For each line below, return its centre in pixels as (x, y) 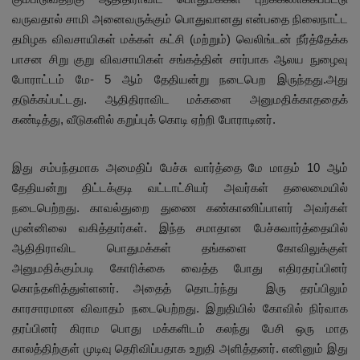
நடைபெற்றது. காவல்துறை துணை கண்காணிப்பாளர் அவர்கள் (180, 207)
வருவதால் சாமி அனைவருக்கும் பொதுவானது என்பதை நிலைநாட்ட (180, 18)
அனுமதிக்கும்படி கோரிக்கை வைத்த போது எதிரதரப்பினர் (180, 268)
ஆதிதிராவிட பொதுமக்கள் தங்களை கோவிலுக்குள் (180, 247)
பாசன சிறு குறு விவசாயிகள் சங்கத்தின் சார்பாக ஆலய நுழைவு (180, 59)
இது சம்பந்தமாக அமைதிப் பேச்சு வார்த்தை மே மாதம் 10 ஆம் (180, 167)
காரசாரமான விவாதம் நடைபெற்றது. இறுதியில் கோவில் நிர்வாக (180, 308)
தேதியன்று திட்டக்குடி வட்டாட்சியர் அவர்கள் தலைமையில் (180, 187)
